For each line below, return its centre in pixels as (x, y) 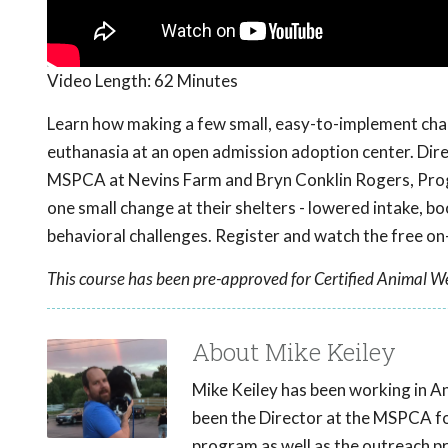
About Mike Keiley (294, 352)
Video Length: (100, 81)
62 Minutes (196, 81)
